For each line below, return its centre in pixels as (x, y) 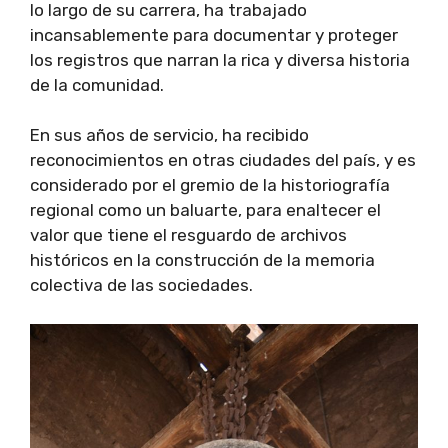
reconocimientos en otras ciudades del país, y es (223, 160)
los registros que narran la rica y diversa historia (220, 59)
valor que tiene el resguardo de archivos (188, 235)
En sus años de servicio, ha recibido (169, 135)
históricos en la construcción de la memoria (202, 260)
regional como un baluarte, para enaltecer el (205, 210)
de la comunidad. (97, 84)
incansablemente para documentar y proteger (214, 34)
